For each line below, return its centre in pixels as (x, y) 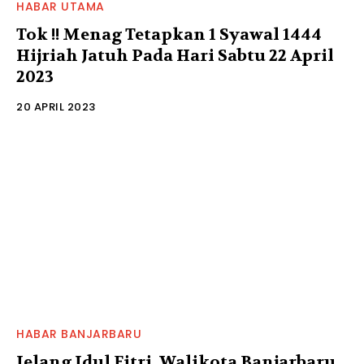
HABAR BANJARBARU (79, 334)
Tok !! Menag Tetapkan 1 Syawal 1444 (169, 34)
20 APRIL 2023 (56, 106)
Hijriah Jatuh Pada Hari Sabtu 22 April (175, 55)
